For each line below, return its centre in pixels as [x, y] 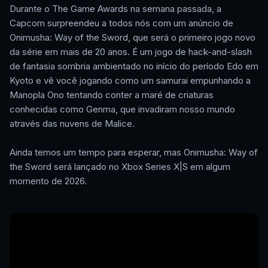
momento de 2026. [48, 181]
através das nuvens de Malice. [72, 124]
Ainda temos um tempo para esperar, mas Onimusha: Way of [134, 153]
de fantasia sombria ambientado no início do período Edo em [134, 66]
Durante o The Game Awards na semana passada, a [115, 9]
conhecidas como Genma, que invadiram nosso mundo [122, 109]
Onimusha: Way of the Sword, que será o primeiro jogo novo [133, 38]
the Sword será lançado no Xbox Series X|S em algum [120, 167]
